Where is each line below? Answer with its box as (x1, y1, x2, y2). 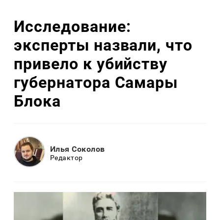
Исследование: (14, 17, 131, 36)
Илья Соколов (50, 144, 105, 154)
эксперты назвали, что (14, 35, 193, 55)
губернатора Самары (14, 73, 178, 92)
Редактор (50, 153, 83, 162)
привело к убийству (14, 54, 168, 73)
